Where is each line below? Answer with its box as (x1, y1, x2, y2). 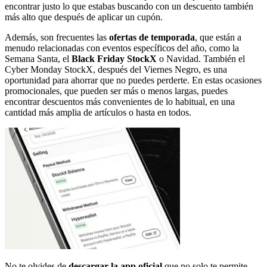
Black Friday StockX (72, 53, 159, 64)
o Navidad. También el (159, 53, 245, 64)
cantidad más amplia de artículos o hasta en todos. (5, 107, 191, 117)
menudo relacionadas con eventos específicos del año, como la (5, 42, 239, 53)
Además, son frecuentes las (5, 32, 109, 42)
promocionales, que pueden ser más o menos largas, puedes (5, 85, 228, 96)
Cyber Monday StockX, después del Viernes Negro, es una (5, 64, 227, 74)
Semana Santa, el (5, 53, 72, 64)
